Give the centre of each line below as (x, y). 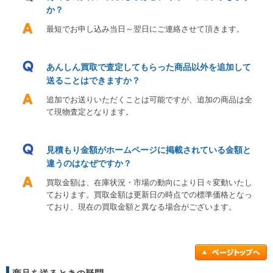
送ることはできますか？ (93, 81)
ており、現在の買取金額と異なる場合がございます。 (141, 207)
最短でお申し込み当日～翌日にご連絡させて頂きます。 (145, 29)
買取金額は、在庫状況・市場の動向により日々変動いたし (149, 183)
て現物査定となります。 (90, 112)
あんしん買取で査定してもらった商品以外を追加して (149, 67)
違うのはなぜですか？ (89, 164)
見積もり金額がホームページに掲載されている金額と (149, 150)
